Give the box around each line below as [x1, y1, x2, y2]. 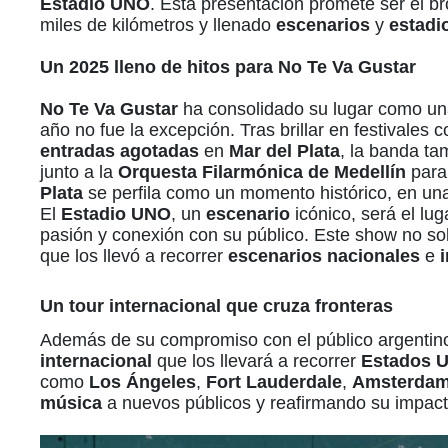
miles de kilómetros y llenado [40, 15, 276, 36]
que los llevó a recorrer [40, 246, 228, 267]
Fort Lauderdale [206, 372, 342, 393]
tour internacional [69, 296, 221, 317]
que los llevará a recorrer [152, 351, 361, 372]
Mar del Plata [229, 141, 340, 162]
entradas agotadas [40, 141, 199, 162]
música [40, 393, 102, 414]
